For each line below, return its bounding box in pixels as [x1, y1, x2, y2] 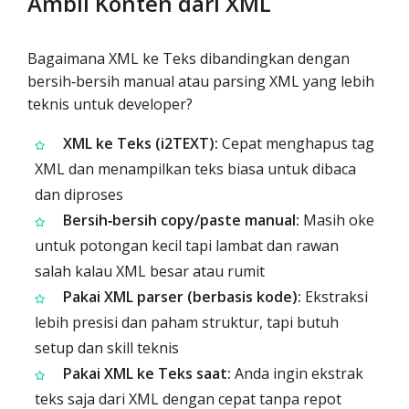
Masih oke [299, 210, 374, 230]
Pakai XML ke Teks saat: [63, 363, 231, 383]
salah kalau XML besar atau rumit [35, 261, 265, 281]
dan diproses [35, 184, 123, 204]
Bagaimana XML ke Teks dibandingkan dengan [27, 48, 350, 68]
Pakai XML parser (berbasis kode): [63, 287, 301, 307]
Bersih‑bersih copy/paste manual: [63, 210, 299, 230]
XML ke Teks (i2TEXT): [63, 133, 218, 153]
